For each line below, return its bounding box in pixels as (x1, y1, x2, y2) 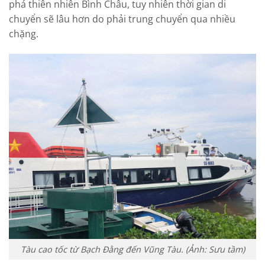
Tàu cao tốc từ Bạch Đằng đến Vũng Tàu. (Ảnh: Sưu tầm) (20, 244, 245, 256)
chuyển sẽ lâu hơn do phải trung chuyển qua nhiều (9, 12, 235, 25)
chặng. (9, 27, 38, 40)
